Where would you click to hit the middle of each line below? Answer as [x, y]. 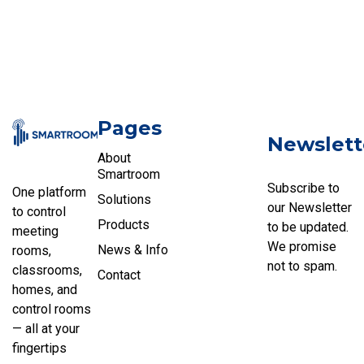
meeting [35, 232]
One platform [49, 193]
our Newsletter [309, 207]
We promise [301, 246]
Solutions [124, 199]
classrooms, [47, 271]
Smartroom [128, 174]
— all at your [46, 329]
